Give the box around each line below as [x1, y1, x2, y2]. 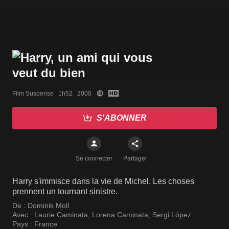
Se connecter [76, 155, 112, 163]
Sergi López [152, 211, 191, 219]
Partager [123, 155, 147, 163]
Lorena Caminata [92, 211, 148, 219]
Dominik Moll [28, 201, 69, 210]
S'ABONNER [97, 113, 147, 123]
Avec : [12, 211, 34, 219]
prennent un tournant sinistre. [12, 187, 118, 196]
